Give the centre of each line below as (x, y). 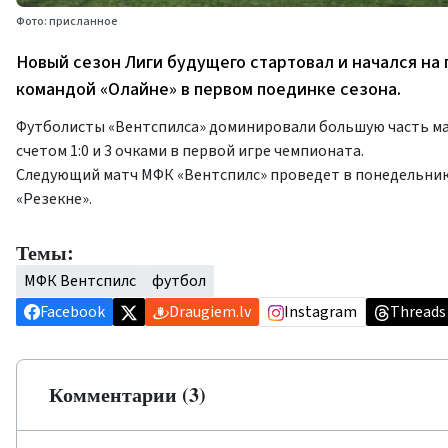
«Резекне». (54, 199)
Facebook (72, 312)
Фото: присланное (67, 22)
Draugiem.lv (210, 312)
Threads (418, 312)
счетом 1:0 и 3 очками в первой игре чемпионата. (190, 151)
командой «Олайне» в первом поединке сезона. (208, 90)
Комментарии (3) (127, 395)
